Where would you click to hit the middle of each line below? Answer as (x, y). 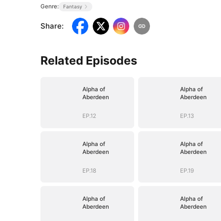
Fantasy (73, 6)
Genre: (50, 6)
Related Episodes (89, 60)
